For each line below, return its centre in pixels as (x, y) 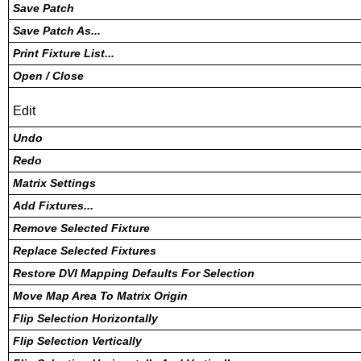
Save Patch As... (57, 31)
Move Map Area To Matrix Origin (100, 296)
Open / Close (48, 76)
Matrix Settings (54, 183)
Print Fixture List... (64, 53)
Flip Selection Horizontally (85, 318)
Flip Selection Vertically (77, 341)
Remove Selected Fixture (81, 228)
